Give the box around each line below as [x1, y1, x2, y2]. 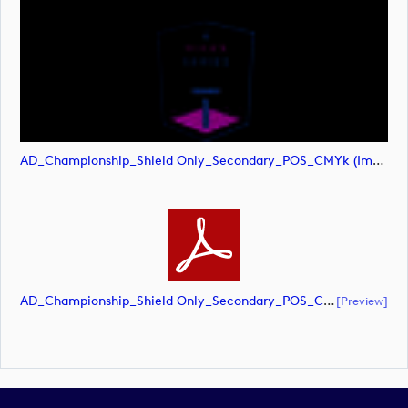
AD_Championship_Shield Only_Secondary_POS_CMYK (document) [323, 292, 335, 309]
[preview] [336, 292, 388, 308]
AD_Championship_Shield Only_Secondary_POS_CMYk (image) [372, 153, 384, 169]
